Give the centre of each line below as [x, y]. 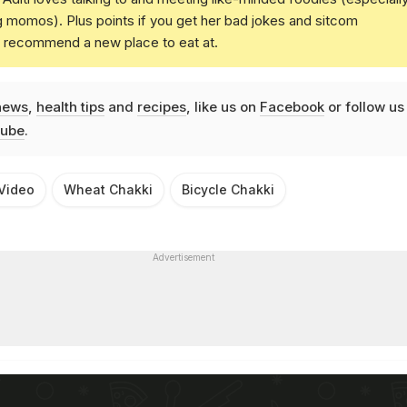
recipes [161, 106]
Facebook [292, 106]
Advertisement [183, 257]
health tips [70, 106]
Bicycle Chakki [228, 189]
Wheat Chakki [108, 189]
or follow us [364, 106]
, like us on [223, 106]
